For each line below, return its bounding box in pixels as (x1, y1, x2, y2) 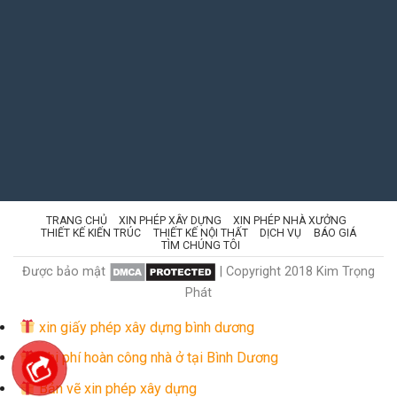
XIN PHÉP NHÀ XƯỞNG (233, 214, 347, 227)
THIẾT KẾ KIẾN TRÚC (41, 226, 142, 239)
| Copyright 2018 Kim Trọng (216, 263, 375, 279)
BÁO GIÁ (313, 226, 356, 239)
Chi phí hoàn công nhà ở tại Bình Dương (35, 349, 279, 367)
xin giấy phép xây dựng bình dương (35, 318, 255, 336)
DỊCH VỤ (260, 226, 302, 239)
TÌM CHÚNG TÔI (160, 238, 240, 252)
